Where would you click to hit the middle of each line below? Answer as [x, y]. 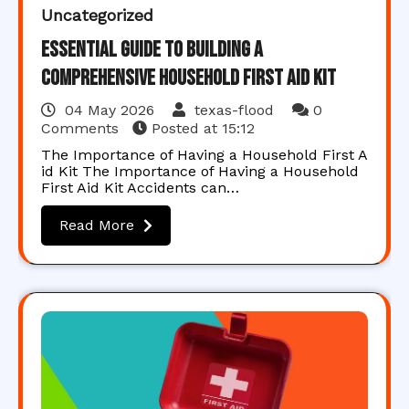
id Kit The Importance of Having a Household [200, 171]
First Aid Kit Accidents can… [140, 188]
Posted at [184, 128]
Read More [97, 225]
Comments [82, 128]
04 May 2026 [110, 110]
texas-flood [234, 110]
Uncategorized [97, 15]
